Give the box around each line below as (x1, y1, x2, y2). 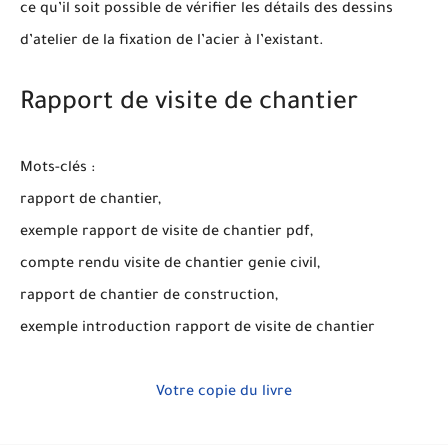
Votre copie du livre (156, 384, 292, 401)
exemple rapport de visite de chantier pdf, (20, 224, 313, 241)
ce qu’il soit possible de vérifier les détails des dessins (20, 2, 393, 19)
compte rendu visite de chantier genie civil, (20, 256, 320, 273)
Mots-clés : (20, 160, 99, 177)
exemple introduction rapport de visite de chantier (20, 320, 379, 337)
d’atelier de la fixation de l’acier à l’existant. (20, 34, 324, 51)
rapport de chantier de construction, (20, 288, 278, 305)
